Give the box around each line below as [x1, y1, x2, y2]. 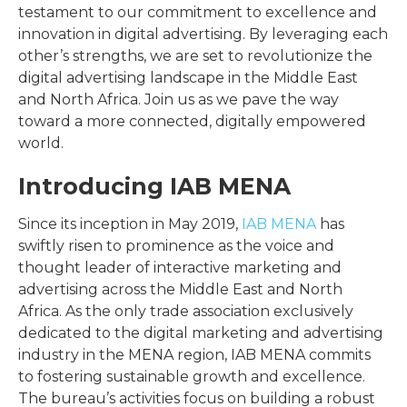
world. [18, 134, 64, 152]
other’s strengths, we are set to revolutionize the [18, 46, 372, 65]
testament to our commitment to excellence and [18, 3, 377, 21]
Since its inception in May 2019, [18, 214, 242, 233]
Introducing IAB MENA [18, 172, 291, 200]
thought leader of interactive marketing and [18, 258, 342, 276]
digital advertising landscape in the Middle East [18, 68, 358, 86]
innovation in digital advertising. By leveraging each [18, 25, 388, 43]
